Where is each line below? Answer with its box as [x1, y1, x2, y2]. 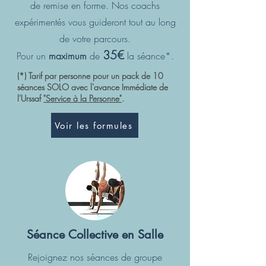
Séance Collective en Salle [27, 227, 163, 242]
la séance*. [123, 49, 174, 62]
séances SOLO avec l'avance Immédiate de [17, 81, 168, 93]
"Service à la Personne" [43, 93, 122, 104]
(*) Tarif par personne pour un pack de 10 [17, 70, 163, 81]
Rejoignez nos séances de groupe [28, 251, 162, 264]
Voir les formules [54, 119, 133, 131]
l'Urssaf [17, 93, 43, 104]
